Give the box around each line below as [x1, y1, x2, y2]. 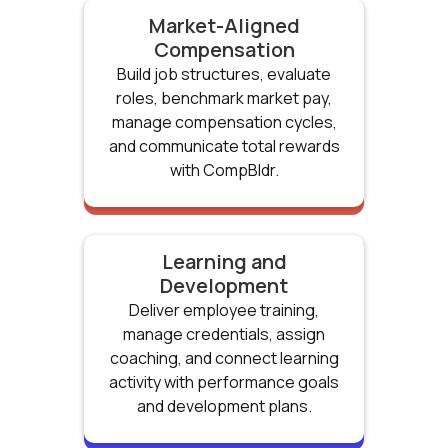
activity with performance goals [109, 370, 339, 393]
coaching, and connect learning [109, 346, 339, 369]
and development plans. [136, 394, 312, 417]
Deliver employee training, [129, 298, 319, 321]
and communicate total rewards [108, 134, 340, 157]
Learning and [161, 247, 287, 275]
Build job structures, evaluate [117, 62, 331, 85]
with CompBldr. [169, 158, 279, 181]
